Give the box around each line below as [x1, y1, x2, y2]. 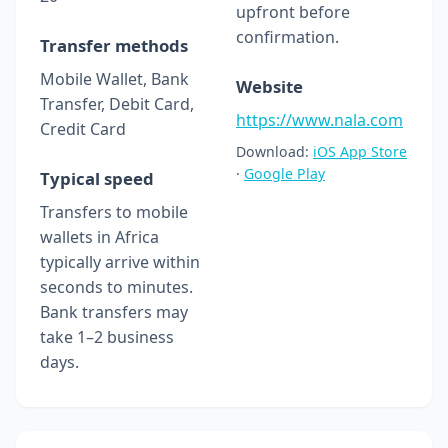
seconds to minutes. [40, 275, 193, 298]
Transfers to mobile [40, 200, 188, 223]
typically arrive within [40, 250, 200, 273]
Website [236, 74, 303, 98]
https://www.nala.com [236, 108, 403, 131]
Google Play [244, 163, 325, 183]
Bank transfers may [40, 300, 188, 323]
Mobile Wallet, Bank [40, 67, 189, 90]
